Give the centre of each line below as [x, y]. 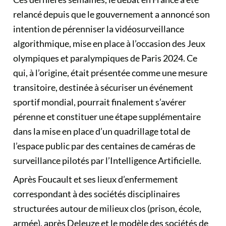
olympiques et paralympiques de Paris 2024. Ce [105, 58]
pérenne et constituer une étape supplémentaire [107, 117]
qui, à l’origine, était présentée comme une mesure [110, 73]
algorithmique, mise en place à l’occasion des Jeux [109, 43]
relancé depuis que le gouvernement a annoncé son [111, 14]
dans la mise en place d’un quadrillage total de [102, 131]
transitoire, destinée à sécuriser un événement [103, 87]
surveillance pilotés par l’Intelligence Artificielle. [107, 160]
